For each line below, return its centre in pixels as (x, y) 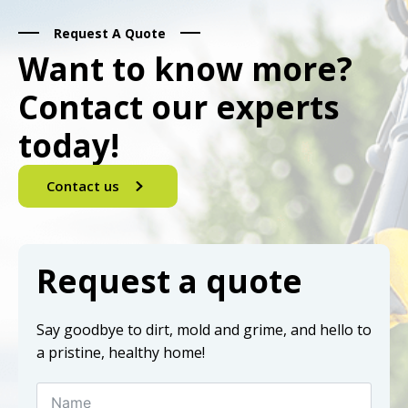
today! (69, 145)
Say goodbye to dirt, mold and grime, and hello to (204, 329)
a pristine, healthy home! (121, 352)
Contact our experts (179, 107)
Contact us (83, 185)
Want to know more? (185, 68)
